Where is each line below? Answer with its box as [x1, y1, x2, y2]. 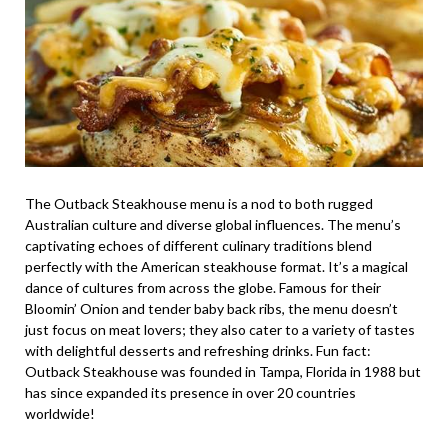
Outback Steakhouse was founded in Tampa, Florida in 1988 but [25, 363, 421, 381]
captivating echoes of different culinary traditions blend [25, 237, 372, 255]
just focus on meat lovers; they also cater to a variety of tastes [25, 321, 415, 339]
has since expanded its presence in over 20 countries [25, 384, 356, 402]
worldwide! [25, 405, 95, 423]
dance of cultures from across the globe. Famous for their [25, 279, 381, 297]
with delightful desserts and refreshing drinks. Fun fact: [25, 342, 371, 360]
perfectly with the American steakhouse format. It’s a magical [25, 258, 408, 276]
